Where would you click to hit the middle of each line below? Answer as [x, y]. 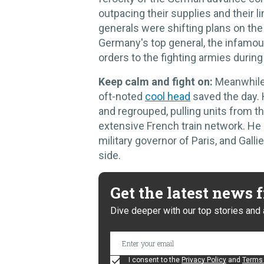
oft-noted [122, 96]
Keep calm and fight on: [156, 81]
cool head [168, 96]
